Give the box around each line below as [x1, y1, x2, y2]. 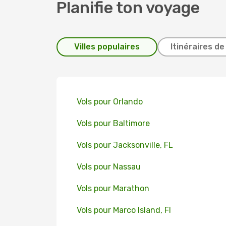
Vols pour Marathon [77, 184, 149, 193]
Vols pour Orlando [77, 97, 143, 106]
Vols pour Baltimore [77, 119, 150, 128]
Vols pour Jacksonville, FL [77, 140, 173, 150]
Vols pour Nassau [77, 162, 141, 172]
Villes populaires [74, 42, 140, 51]
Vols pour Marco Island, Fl [77, 205, 171, 215]
